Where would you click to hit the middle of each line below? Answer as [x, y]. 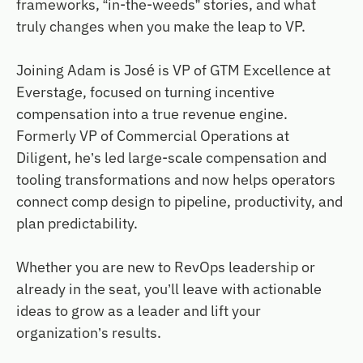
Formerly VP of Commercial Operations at [153, 136]
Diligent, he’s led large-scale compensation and [171, 158]
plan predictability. [79, 224]
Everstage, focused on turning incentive [145, 92]
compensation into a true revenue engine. [152, 114]
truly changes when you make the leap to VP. [161, 27]
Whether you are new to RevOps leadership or [166, 267]
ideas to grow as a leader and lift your [139, 311]
